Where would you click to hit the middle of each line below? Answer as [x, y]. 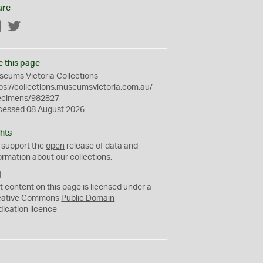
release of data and [102, 146]
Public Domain [88, 198]
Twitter [34, 27]
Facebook [21, 27]
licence [43, 210]
